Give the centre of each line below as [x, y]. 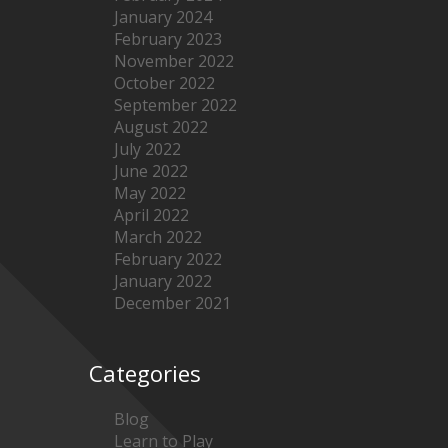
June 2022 [151, 170]
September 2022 [175, 104]
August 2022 [161, 126]
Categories [145, 372]
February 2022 [168, 258]
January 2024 [163, 16]
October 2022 [164, 82]
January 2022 [163, 280]
